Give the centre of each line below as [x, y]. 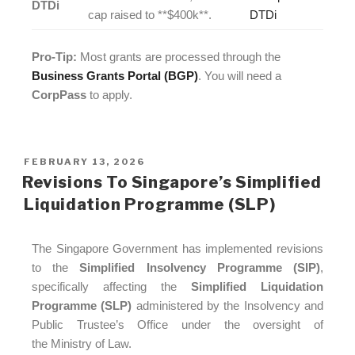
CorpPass [59, 95]
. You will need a [240, 76]
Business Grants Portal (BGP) [115, 76]
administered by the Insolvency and [228, 305]
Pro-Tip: [54, 57]
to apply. [109, 95]
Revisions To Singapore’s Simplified [172, 182]
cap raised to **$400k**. [150, 14]
